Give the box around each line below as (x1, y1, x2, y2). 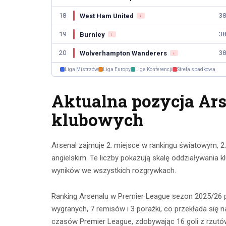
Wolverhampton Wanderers (80, 49, 167, 57)
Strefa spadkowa (177, 67, 215, 73)
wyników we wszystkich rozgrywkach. (51, 166, 176, 176)
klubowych (51, 108, 144, 131)
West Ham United (80, 12, 134, 20)
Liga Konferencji (135, 67, 173, 73)
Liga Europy (103, 67, 131, 73)
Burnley (80, 30, 105, 38)
